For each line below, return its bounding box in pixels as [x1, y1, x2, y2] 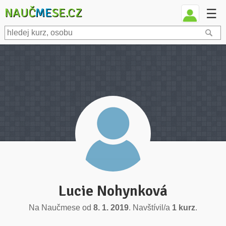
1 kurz [172, 203, 195, 212]
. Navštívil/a [128, 203, 172, 212]
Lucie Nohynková [58, 182, 167, 200]
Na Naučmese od [28, 203, 93, 212]
